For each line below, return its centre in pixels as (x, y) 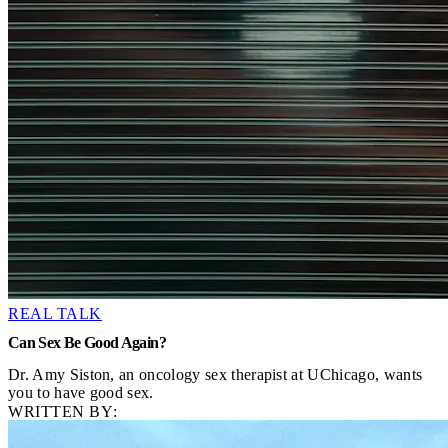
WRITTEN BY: (63, 412)
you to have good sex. (81, 392)
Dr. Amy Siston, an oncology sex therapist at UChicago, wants (215, 374)
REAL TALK (55, 313)
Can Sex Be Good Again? (87, 343)
